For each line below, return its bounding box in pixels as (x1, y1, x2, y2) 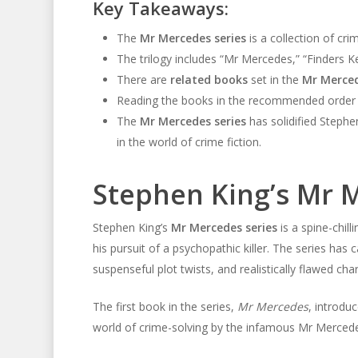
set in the (247, 72, 302, 87)
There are (116, 72, 170, 87)
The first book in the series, (92, 299, 237, 314)
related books (169, 72, 248, 87)
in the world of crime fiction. (116, 134, 261, 149)
